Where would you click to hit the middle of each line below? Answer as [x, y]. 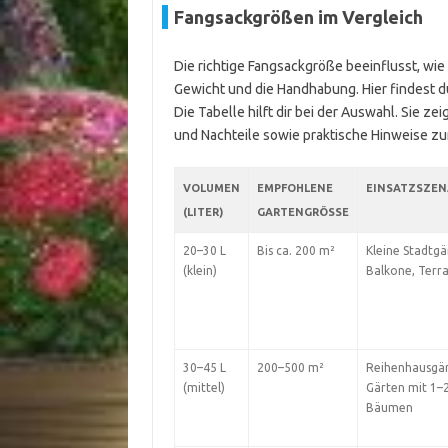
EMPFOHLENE [294, 188]
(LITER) [202, 212]
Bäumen [389, 407]
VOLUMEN [211, 188]
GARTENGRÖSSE [299, 212]
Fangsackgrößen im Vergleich [298, 17]
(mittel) [203, 387]
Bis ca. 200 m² [295, 250]
